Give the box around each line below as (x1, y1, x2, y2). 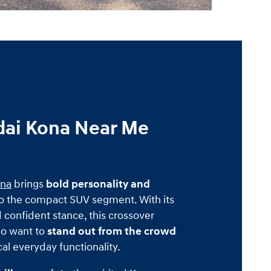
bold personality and (46, 177, 151, 191)
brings (11, 177, 47, 191)
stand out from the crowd (47, 224, 177, 238)
